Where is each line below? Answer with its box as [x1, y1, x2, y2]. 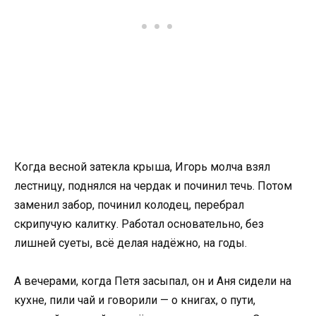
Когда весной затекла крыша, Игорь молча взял [14, 160, 270, 174]
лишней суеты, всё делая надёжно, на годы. [14, 236, 247, 250]
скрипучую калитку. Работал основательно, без [14, 217, 264, 231]
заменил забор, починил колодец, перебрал [14, 198, 244, 212]
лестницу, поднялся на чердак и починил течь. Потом [14, 179, 292, 193]
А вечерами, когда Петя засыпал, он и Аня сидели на [14, 274, 291, 288]
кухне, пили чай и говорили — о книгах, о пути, [14, 293, 255, 308]
